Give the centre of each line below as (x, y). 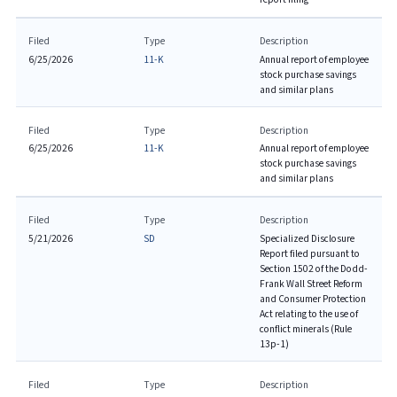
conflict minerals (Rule (305, 329)
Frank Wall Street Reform (311, 284)
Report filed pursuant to (309, 253)
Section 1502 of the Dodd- (313, 269)
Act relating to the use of (308, 314)
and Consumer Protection (312, 299)
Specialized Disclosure (307, 238)
